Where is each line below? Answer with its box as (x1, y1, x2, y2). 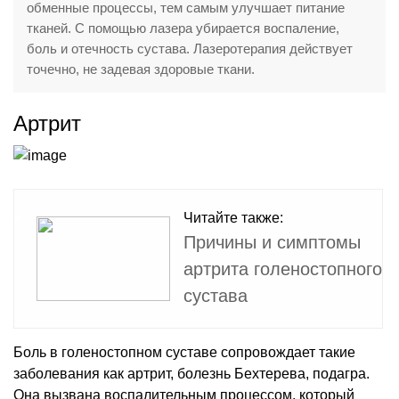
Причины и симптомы (183, 232, 361, 252)
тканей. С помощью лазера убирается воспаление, (27, 20, 339, 36)
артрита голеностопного (183, 258, 382, 279)
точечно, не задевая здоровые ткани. (27, 61, 255, 77)
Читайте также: (183, 209, 283, 225)
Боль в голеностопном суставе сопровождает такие (13, 344, 355, 360)
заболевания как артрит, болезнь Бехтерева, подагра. (13, 365, 370, 381)
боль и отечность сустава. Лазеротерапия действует (27, 40, 353, 56)
